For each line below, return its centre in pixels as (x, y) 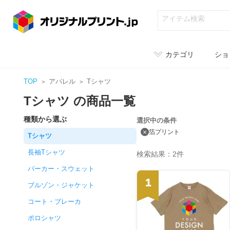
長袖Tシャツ (46, 152)
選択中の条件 (157, 120)
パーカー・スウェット (61, 169)
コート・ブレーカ (54, 202)
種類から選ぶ (45, 119)
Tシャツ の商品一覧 (80, 101)
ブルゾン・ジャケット (61, 185)
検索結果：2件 (160, 154)
